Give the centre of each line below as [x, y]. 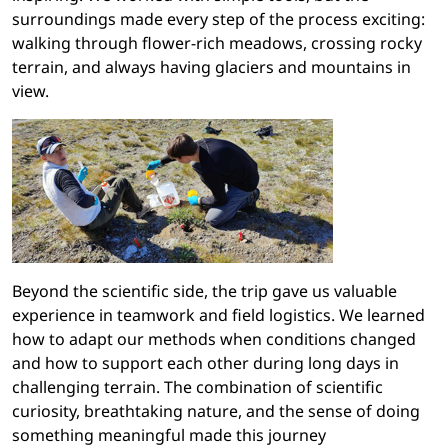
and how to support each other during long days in [205, 363]
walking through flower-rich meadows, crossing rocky [217, 43]
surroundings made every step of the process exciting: [218, 19]
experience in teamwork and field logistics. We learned [218, 315]
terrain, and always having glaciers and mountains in [211, 67]
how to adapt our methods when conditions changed [214, 339]
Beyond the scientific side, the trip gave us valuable [204, 291]
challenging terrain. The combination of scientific [197, 387]
